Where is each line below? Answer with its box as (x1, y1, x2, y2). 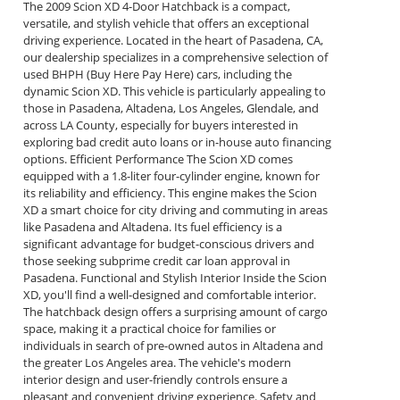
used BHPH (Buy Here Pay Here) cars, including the (23, 66, 293, 83)
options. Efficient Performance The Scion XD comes (23, 151, 294, 168)
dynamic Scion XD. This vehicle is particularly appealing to (23, 83, 327, 100)
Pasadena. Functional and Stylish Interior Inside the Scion (23, 270, 328, 287)
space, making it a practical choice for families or (23, 321, 277, 337)
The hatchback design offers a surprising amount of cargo (23, 304, 329, 321)
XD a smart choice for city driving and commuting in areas (23, 202, 329, 219)
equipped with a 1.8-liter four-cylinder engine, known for (23, 168, 321, 185)
